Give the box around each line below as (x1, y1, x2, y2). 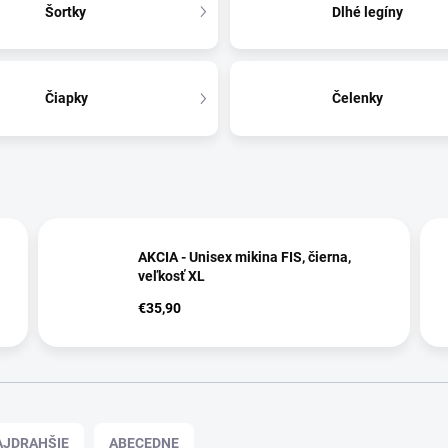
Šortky (44, 3, 86, 20)
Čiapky (44, 90, 88, 107)
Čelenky (332, 90, 384, 107)
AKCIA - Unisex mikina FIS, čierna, (137, 248, 351, 265)
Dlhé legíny (332, 3, 404, 20)
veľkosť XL (137, 267, 205, 284)
